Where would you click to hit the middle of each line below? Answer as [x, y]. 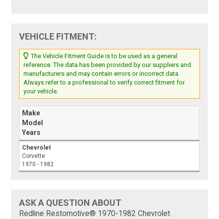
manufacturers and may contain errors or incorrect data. [102, 74]
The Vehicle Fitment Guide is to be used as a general [104, 56]
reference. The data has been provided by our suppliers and [108, 65]
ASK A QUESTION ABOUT [70, 203]
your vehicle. [41, 91]
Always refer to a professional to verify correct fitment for [104, 83]
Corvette [34, 156]
